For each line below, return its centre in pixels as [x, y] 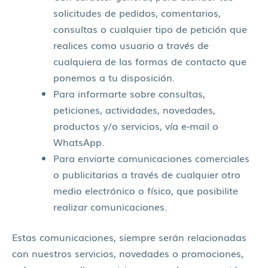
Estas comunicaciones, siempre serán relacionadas [129, 237]
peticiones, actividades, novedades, [135, 109]
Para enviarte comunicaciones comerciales [152, 158]
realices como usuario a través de [131, 45]
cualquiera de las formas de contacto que [150, 61]
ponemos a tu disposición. [114, 77]
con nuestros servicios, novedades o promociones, [128, 253]
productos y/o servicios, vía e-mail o [136, 125]
